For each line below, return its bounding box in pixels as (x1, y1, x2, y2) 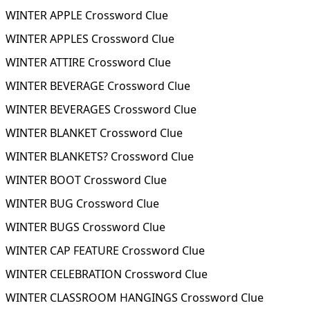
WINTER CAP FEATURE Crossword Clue (6, 243, 205, 258)
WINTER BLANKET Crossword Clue (6, 125, 183, 140)
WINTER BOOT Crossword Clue (6, 172, 167, 188)
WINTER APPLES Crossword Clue (6, 31, 174, 46)
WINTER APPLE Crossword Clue (6, 8, 168, 23)
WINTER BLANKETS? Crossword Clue (6, 149, 194, 164)
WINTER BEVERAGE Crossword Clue (6, 78, 190, 93)
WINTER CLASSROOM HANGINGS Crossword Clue (6, 290, 264, 305)
